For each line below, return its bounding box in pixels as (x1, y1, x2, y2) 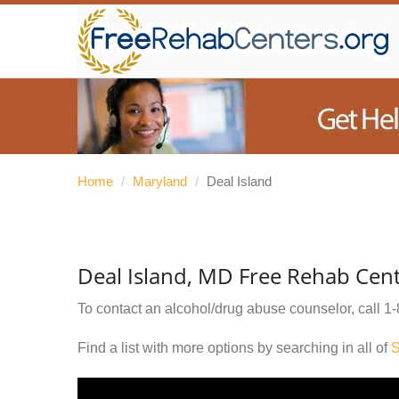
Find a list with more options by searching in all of (77, 340, 391, 355)
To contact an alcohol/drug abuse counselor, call (77, 301, 384, 316)
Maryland (133, 174, 187, 189)
